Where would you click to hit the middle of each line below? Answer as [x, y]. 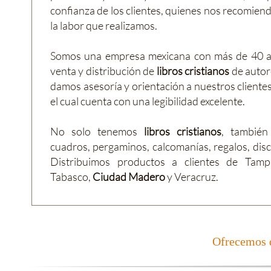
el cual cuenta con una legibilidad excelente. [148, 101]
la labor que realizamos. [104, 25]
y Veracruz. [192, 177]
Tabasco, [71, 177]
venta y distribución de [103, 71]
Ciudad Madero [129, 177]
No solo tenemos [97, 131]
